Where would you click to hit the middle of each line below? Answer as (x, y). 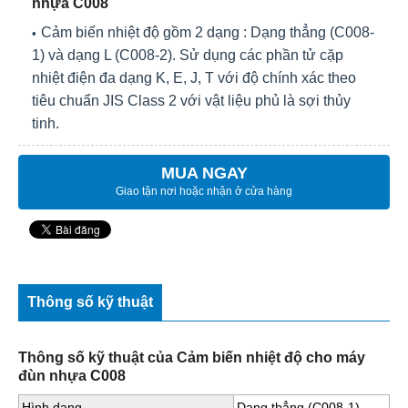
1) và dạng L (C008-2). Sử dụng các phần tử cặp (188, 56)
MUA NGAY (204, 173)
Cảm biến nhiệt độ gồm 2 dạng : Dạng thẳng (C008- (208, 33)
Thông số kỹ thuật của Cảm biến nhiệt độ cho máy (192, 357)
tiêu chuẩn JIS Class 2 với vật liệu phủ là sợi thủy (191, 101)
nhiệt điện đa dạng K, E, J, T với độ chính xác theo (194, 78)
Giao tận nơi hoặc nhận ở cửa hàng (204, 192)
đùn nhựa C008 (72, 375)
